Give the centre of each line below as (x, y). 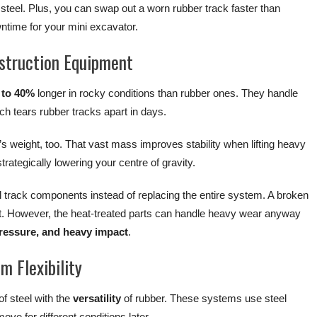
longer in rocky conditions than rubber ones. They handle (166, 93)
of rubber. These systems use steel (204, 298)
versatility (97, 298)
